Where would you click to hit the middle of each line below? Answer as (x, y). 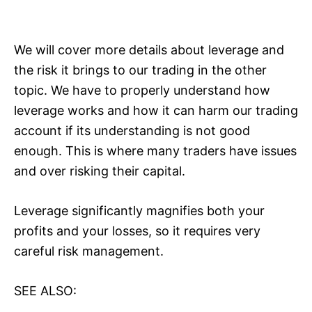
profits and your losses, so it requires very (137, 231)
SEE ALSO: (45, 290)
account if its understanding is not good (132, 130)
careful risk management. (89, 251)
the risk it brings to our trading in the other (140, 70)
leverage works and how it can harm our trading (156, 110)
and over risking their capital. (100, 171)
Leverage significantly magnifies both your (139, 210)
